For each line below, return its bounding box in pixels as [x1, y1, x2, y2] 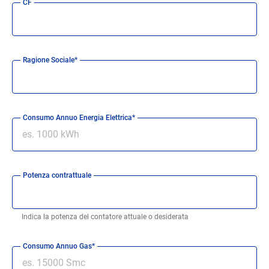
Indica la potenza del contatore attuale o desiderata [22, 212, 189, 221]
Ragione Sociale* [23, 55, 78, 64]
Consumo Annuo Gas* [23, 241, 95, 250]
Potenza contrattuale [23, 171, 92, 180]
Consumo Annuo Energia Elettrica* [23, 113, 136, 122]
